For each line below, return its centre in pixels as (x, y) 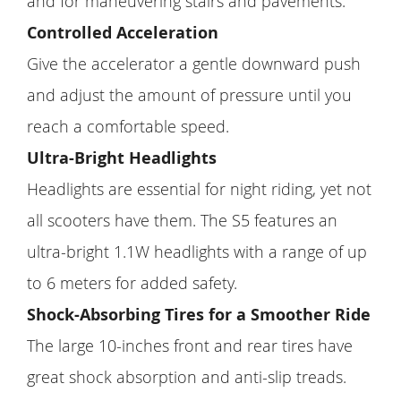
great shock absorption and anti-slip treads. (187, 376)
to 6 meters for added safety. (132, 282)
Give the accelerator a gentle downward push (194, 63)
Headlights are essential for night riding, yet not (199, 188)
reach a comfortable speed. (128, 126)
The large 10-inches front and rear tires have (190, 345)
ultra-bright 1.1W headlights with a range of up (197, 251)
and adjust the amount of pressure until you (189, 94)
